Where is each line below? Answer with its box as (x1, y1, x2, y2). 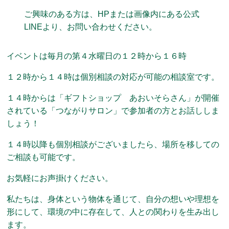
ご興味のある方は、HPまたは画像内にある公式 (24, 9, 200, 18)
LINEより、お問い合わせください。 (24, 22, 157, 31)
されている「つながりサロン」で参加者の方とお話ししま (7, 106, 220, 115)
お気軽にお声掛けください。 (7, 173, 113, 182)
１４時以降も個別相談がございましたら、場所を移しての (7, 140, 220, 149)
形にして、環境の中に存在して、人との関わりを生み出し (7, 207, 220, 216)
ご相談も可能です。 (7, 152, 81, 162)
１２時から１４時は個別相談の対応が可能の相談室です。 (7, 72, 220, 81)
